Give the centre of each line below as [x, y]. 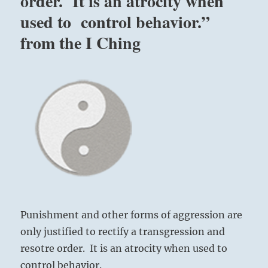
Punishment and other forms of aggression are [132, 215]
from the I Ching [81, 43]
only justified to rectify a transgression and [123, 232]
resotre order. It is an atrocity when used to [125, 249]
